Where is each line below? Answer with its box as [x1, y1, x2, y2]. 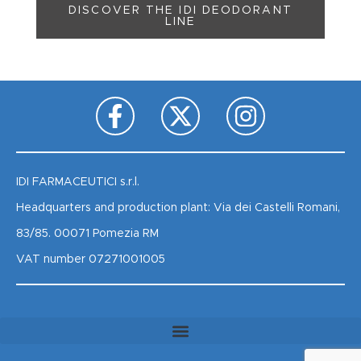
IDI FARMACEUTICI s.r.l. [16, 176, 139, 188]
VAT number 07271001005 [16, 253, 165, 265]
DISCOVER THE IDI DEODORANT [68, 4, 293, 16]
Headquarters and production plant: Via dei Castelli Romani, [16, 201, 340, 214]
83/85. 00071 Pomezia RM [16, 227, 159, 239]
